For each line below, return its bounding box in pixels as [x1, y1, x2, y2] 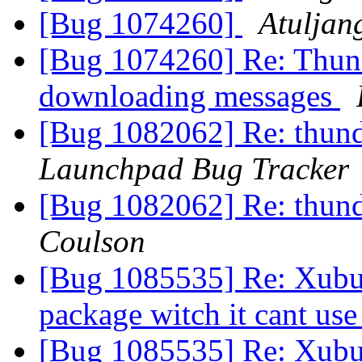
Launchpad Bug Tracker [39, 151, 349, 187]
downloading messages [39, 78, 340, 114]
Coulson [39, 224, 145, 259]
